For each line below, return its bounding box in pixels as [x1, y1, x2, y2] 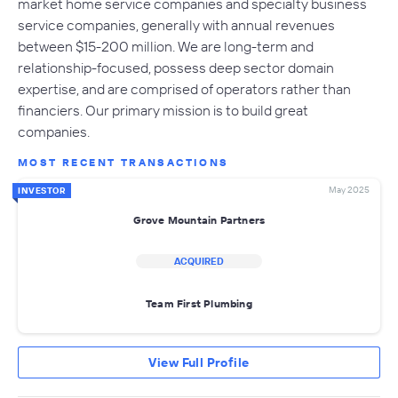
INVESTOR [18, 185, 66, 197]
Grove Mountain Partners [132, 212, 266, 227]
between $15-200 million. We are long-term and [18, 37, 314, 56]
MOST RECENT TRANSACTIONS [18, 155, 229, 170]
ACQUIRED [174, 255, 224, 268]
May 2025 [329, 184, 370, 196]
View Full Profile [148, 354, 250, 371]
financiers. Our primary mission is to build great [18, 101, 308, 120]
